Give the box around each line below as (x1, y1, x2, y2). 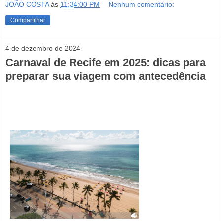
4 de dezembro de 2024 (5, 44, 80, 52)
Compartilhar (10, 16, 45, 24)
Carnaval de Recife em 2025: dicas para (5, 56, 206, 69)
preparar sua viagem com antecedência (5, 70, 206, 82)
